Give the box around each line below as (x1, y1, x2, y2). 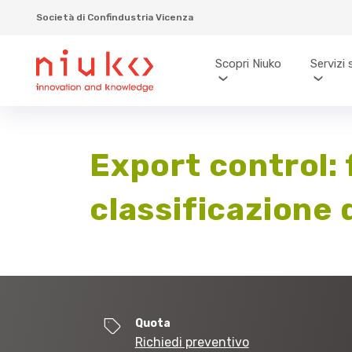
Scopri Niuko (214, 56, 281, 71)
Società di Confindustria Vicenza (35, 12, 193, 23)
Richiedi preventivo (134, 335, 249, 350)
